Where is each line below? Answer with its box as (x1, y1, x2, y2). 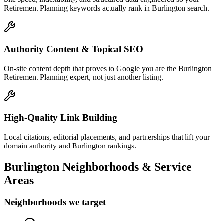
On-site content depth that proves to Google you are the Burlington (4, 64, 212, 73)
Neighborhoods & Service (59, 160, 192, 174)
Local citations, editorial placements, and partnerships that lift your (4, 133, 210, 142)
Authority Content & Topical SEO (4, 44, 143, 55)
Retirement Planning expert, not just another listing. (4, 73, 163, 81)
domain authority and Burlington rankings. (4, 142, 136, 150)
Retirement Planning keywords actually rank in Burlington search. (4, 4, 209, 13)
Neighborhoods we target (4, 197, 106, 207)
